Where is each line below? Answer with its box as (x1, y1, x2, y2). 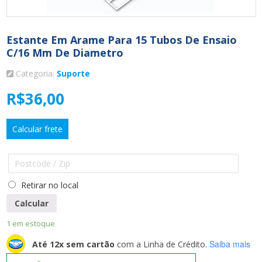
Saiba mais (209, 237, 250, 250)
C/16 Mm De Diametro (6, 46, 123, 60)
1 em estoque (6, 218, 55, 229)
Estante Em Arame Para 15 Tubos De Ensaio (6, 33, 237, 47)
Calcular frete (12, 123, 63, 135)
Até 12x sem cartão (32, 238, 115, 250)
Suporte (56, 68, 90, 79)
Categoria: (15, 68, 57, 79)
